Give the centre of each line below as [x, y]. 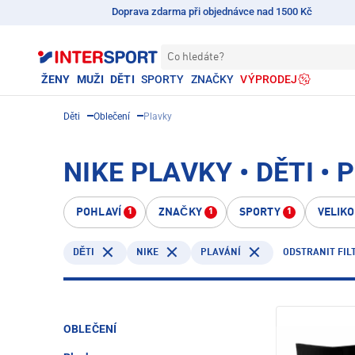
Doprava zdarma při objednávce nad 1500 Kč [212, 11]
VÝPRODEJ [269, 79]
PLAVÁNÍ [221, 252]
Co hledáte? [196, 57]
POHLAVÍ [99, 212]
